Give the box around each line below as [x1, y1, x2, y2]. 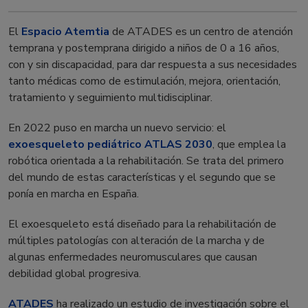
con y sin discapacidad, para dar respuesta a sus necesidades [8, 57, 297, 72]
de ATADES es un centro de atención [109, 24, 293, 39]
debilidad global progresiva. [8, 266, 141, 281]
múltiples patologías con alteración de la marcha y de [8, 233, 265, 248]
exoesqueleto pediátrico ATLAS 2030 [8, 137, 212, 152]
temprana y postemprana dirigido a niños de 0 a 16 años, [8, 41, 279, 56]
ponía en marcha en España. [8, 186, 139, 201]
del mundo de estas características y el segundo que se [8, 170, 276, 185]
